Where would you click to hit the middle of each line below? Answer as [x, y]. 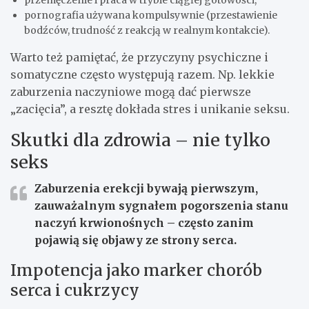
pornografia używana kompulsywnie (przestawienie [151, 16]
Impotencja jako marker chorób [136, 270]
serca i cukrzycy [75, 290]
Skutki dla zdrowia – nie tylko [140, 140]
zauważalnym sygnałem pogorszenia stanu [161, 206]
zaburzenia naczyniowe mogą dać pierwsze [131, 92]
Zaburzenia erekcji [89, 189]
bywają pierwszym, [201, 189]
